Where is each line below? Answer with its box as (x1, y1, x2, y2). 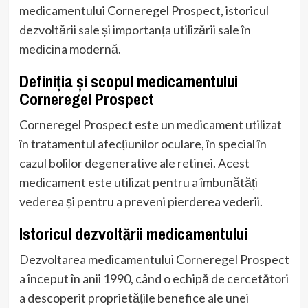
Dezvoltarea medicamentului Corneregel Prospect (19, 251, 289, 267)
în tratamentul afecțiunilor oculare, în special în (19, 135, 267, 151)
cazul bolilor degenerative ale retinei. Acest (19, 155, 250, 170)
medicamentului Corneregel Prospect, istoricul (19, 2, 269, 18)
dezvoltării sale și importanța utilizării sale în (19, 21, 251, 37)
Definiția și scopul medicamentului (19, 69, 238, 92)
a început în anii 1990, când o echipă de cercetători (19, 270, 289, 286)
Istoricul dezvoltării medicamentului (19, 222, 247, 245)
